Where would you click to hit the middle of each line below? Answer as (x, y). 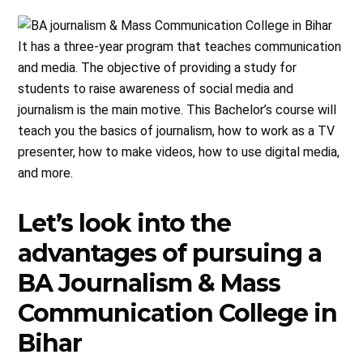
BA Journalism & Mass (149, 283)
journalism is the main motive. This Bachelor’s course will (177, 109)
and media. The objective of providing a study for (158, 67)
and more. (46, 173)
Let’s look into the (125, 223)
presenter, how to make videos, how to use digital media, (179, 152)
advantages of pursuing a (170, 253)
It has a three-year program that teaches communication (180, 46)
